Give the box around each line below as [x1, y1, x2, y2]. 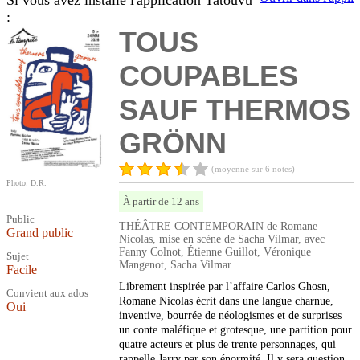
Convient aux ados [6, 287, 88, 300]
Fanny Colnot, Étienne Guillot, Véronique [119, 246, 311, 259]
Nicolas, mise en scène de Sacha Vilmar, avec [119, 233, 325, 246]
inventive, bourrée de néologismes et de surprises [119, 309, 342, 322]
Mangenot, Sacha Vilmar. [119, 259, 234, 272]
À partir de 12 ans [123, 195, 199, 208]
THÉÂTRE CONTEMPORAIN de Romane [119, 220, 317, 233]
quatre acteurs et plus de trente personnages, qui [119, 338, 336, 351]
